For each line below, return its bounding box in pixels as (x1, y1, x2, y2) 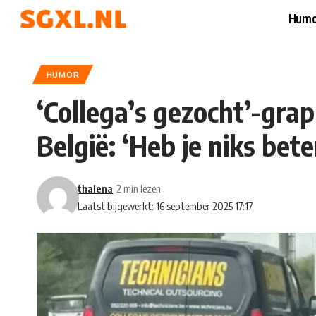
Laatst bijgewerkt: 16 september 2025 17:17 (78, 200, 253, 213)
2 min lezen (116, 182, 162, 195)
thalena (78, 182, 114, 195)
